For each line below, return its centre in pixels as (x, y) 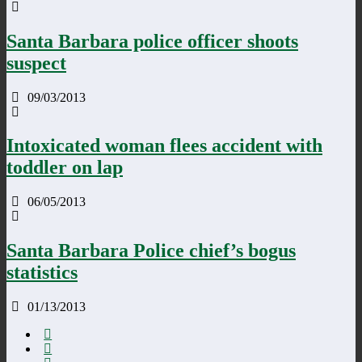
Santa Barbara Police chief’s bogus (151, 251)
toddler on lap (65, 168)
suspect (36, 63)
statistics (42, 273)
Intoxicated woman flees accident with (164, 146)
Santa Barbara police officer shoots (152, 41)
